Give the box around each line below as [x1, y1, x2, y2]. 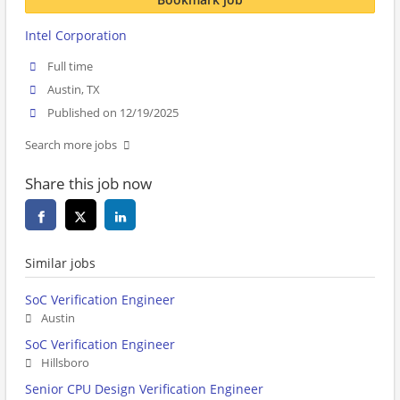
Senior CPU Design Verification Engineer [25, 380, 263, 398]
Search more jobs [25, 137, 117, 154]
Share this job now [25, 173, 152, 195]
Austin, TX [47, 82, 101, 98]
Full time [47, 59, 94, 74]
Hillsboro [41, 355, 89, 371]
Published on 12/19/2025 [47, 105, 179, 121]
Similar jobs [25, 254, 96, 272]
